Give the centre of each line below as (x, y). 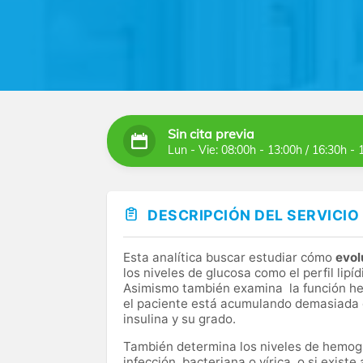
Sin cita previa (211, 133)
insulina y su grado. (179, 319)
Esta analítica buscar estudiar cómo (229, 258)
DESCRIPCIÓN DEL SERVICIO (253, 215)
